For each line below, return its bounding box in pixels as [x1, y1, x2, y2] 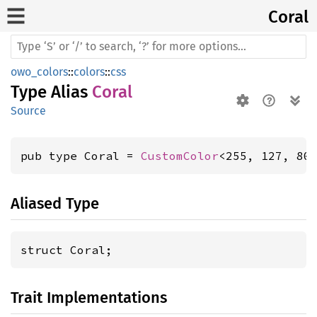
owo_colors [11, 65, 68, 79]
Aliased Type [11, 194, 99, 213]
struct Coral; [21, 243, 113, 257]
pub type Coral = [21, 149, 141, 163]
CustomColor [141, 149, 219, 163]
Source [11, 104, 46, 117]
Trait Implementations [11, 288, 167, 307]
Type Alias [11, 82, 92, 102]
